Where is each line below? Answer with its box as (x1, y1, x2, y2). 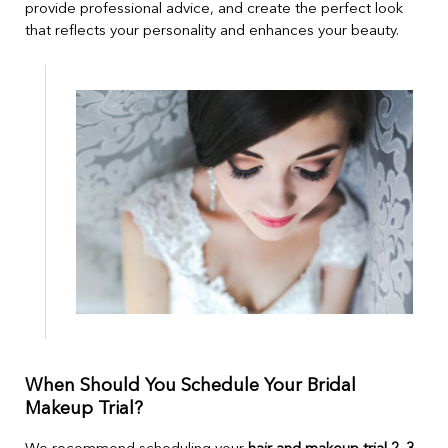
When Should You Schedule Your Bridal (25, 377, 356, 396)
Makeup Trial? (25, 400, 143, 419)
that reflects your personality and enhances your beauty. (25, 23, 399, 39)
